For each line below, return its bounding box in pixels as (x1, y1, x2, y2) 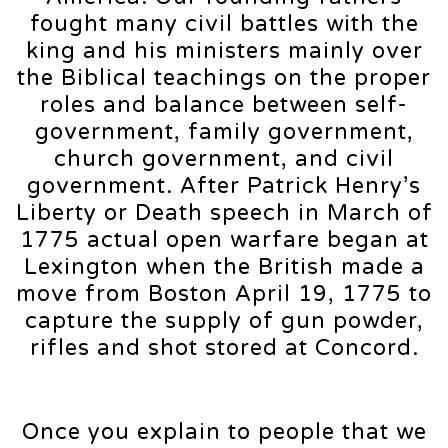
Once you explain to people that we (21, 419, 427, 446)
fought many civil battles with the (29, 11, 419, 38)
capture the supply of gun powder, (24, 308, 424, 335)
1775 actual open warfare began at (19, 227, 429, 254)
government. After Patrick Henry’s (27, 173, 421, 200)
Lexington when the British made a (23, 254, 425, 281)
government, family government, (34, 119, 414, 146)
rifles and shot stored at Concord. (29, 335, 419, 362)
